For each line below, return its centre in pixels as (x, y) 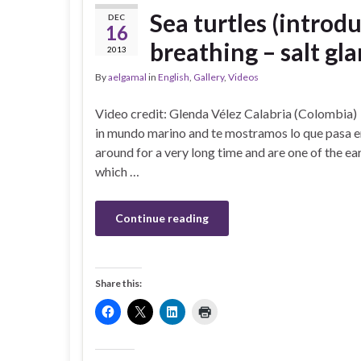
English (174, 77)
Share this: (118, 283)
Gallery (209, 77)
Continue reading (162, 218)
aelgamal (127, 77)
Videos (243, 77)
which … (117, 171)
